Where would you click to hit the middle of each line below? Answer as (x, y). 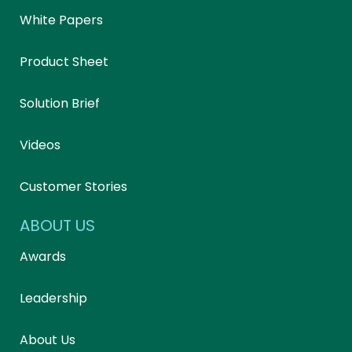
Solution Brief (60, 103)
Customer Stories (73, 187)
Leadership (53, 298)
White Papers (61, 20)
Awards (43, 257)
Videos (40, 145)
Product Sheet (64, 62)
